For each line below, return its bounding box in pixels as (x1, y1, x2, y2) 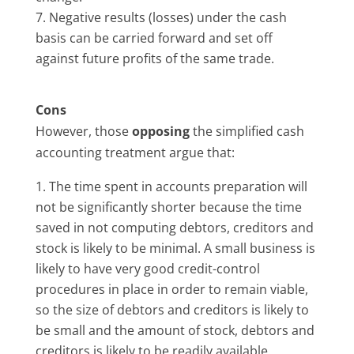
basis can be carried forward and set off (35, 28, 273, 47)
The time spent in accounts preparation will (48, 177, 307, 195)
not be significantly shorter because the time (35, 198, 302, 216)
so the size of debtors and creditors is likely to (35, 300, 309, 318)
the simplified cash (189, 122, 304, 140)
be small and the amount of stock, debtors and (35, 321, 314, 339)
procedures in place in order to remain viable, (35, 280, 308, 298)
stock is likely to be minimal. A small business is (35, 239, 315, 257)
